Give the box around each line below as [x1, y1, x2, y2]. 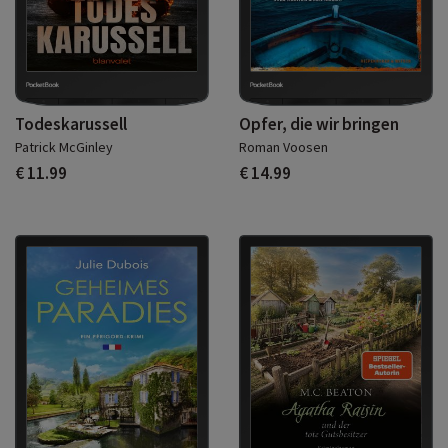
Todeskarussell [15, 112, 127, 135]
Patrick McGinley [15, 137, 113, 156]
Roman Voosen [239, 137, 328, 156]
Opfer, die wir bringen [239, 112, 399, 135]
